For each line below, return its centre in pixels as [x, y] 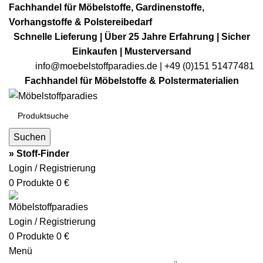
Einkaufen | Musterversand [131, 51]
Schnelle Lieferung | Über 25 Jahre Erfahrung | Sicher [131, 37]
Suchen [30, 137]
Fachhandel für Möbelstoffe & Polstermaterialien [131, 81]
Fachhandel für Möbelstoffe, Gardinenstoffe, [107, 7]
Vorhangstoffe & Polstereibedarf [80, 22]
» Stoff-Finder [39, 154]
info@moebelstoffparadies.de [96, 66]
